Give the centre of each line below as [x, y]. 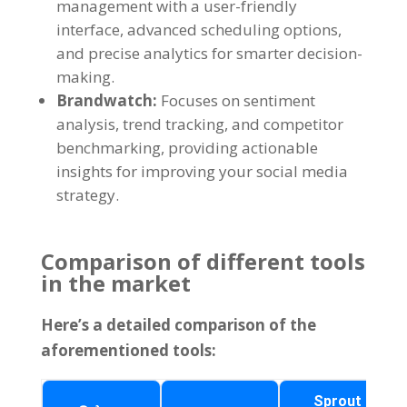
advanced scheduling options [232, 30]
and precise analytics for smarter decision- [209, 53]
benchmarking [108, 148]
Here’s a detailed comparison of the [178, 325]
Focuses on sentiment [238, 100]
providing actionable [243, 148]
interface [88, 30]
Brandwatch [104, 100]
